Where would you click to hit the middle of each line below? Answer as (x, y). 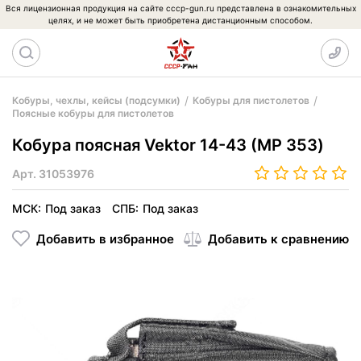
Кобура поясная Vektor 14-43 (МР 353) (168, 145)
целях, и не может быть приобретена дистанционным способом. (180, 20)
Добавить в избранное (105, 239)
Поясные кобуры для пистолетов (93, 113)
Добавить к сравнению (278, 239)
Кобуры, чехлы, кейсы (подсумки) (96, 100)
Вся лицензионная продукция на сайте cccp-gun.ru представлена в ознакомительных (180, 8)
